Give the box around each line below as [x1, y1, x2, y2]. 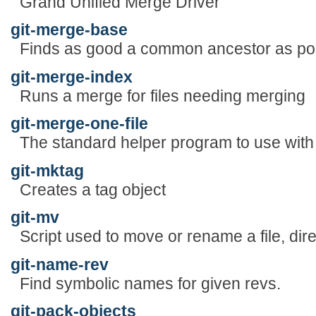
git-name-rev [11, 255, 109, 274]
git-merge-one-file [11, 114, 148, 133]
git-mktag [11, 161, 84, 180]
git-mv [11, 208, 59, 227]
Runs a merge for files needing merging [19, 86, 305, 105]
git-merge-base [11, 20, 128, 39]
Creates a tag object [19, 180, 166, 199]
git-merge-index [11, 67, 133, 86]
